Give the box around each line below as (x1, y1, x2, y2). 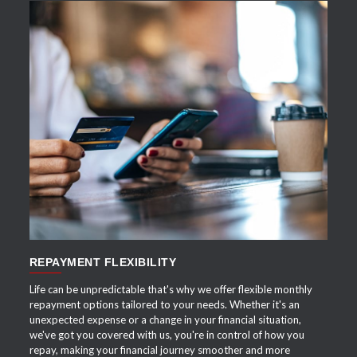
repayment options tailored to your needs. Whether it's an (29, 298, 300, 312)
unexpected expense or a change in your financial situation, (29, 313, 301, 327)
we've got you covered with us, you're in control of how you (29, 328, 304, 342)
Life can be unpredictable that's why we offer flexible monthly (29, 283, 312, 296)
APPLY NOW (155, 131, 234, 147)
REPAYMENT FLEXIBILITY (29, 256, 177, 269)
